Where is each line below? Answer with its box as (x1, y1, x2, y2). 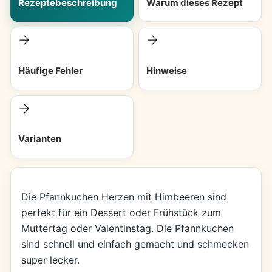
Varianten (18, 133, 61, 145)
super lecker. (21, 253, 80, 266)
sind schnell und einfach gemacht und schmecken (21, 237, 249, 250)
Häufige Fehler (18, 65, 83, 77)
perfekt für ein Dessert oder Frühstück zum (21, 206, 221, 219)
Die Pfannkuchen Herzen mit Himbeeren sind (21, 190, 226, 203)
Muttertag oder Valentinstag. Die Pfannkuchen (21, 222, 234, 234)
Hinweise (146, 65, 187, 77)
